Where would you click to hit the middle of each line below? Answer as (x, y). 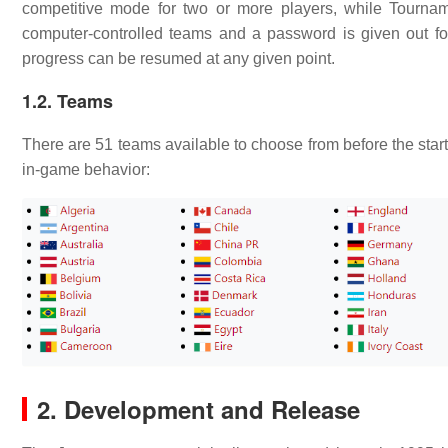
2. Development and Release (198, 408)
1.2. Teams (67, 101)
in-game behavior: (86, 169)
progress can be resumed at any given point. (178, 58)
